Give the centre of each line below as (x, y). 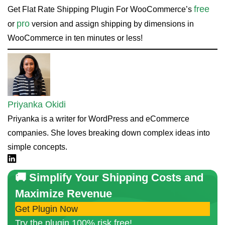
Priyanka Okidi (37, 105)
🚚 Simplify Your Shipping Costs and (109, 178)
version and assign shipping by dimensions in (112, 24)
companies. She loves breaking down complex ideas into (109, 133)
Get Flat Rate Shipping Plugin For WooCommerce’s (101, 10)
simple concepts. (37, 147)
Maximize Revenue (64, 194)
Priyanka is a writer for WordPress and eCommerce (98, 119)
